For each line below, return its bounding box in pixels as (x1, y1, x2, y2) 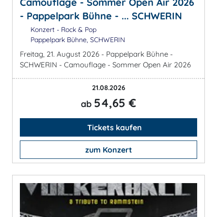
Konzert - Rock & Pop (28, 25, 96, 34)
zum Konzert (85, 145, 132, 155)
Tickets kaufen (85, 123, 142, 133)
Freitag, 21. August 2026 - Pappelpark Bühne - (20, 49, 173, 59)
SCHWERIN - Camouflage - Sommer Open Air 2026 (20, 60, 191, 70)
